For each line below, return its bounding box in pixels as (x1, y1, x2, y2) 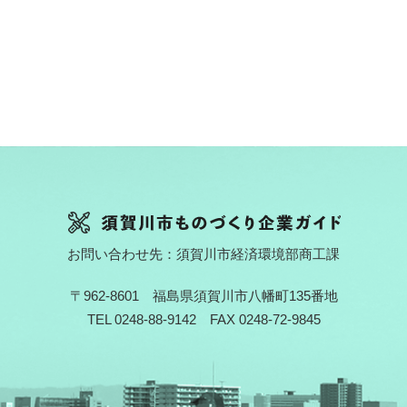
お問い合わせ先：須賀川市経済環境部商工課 (67, 245, 340, 262)
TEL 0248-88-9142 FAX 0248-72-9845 (86, 311, 321, 327)
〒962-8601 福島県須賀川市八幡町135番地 (69, 287, 338, 303)
